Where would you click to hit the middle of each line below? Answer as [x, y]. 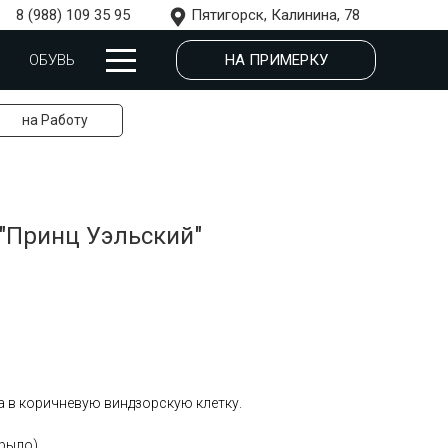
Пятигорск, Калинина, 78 [275, 15]
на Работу [54, 120]
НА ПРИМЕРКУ [276, 59]
